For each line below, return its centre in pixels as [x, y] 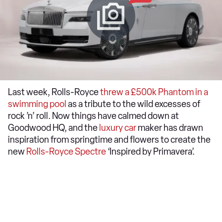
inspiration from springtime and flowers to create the [109, 140]
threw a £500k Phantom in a [154, 92]
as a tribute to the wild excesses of [133, 104]
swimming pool [37, 104]
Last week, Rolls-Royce [54, 92]
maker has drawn [170, 128]
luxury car [118, 128]
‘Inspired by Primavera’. [150, 152]
